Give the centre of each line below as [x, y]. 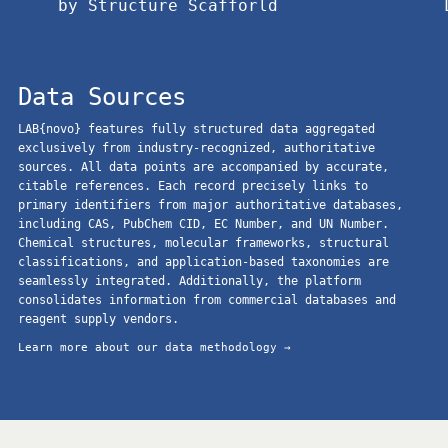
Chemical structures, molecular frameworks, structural [203, 242]
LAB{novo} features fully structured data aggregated [196, 128]
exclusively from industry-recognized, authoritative [196, 147]
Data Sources [102, 96]
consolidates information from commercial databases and [207, 299]
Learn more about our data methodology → [154, 347]
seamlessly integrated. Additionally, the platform [189, 280]
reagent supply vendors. [98, 318]
